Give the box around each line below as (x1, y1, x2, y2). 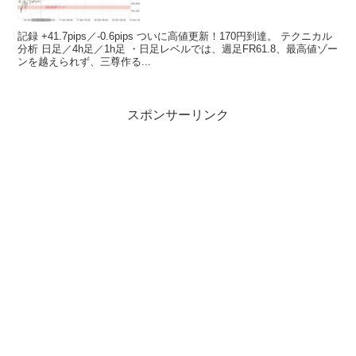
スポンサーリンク (127, 108, 229, 122)
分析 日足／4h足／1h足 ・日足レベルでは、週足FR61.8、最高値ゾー (17, 42, 339, 55)
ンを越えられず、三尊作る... (17, 55, 152, 68)
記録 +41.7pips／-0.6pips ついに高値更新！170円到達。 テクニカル (17, 29, 333, 42)
